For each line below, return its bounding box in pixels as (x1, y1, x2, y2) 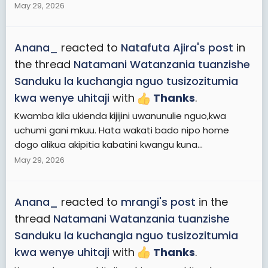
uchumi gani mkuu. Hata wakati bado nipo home (14, 123, 229, 136)
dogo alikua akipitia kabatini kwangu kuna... (14, 138, 203, 151)
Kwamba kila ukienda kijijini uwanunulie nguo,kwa (14, 109, 226, 122)
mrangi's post (121, 194, 196, 209)
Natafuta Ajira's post (121, 40, 233, 55)
